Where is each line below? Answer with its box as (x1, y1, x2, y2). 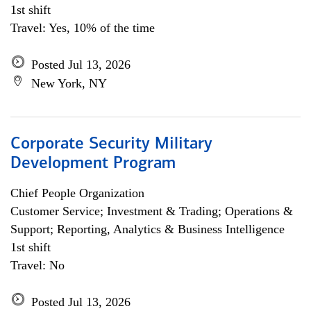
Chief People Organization (10, 186, 144, 200)
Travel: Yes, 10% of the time (10, 21, 155, 35)
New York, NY (31, 76, 107, 90)
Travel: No (10, 258, 65, 272)
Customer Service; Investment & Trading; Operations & (10, 204, 293, 218)
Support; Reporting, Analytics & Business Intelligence (10, 222, 285, 236)
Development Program (10, 155, 176, 172)
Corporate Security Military (10, 136, 212, 153)
